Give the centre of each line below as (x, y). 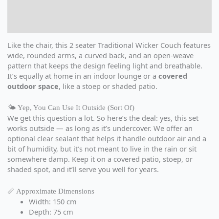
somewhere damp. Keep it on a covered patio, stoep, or (100, 159)
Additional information (48, 7)
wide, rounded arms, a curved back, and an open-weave (100, 55)
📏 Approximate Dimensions (51, 191)
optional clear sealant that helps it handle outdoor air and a (107, 139)
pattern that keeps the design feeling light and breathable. (105, 65)
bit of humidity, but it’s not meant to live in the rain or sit (102, 149)
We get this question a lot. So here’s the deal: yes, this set (103, 118)
